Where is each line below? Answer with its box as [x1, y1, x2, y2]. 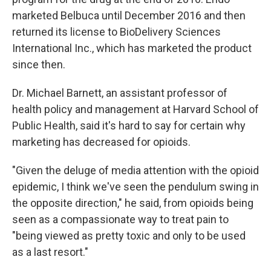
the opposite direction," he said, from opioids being [12, 197, 253, 209]
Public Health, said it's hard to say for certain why [12, 119, 246, 132]
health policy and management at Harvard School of [12, 103, 259, 116]
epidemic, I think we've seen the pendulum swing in [12, 180, 259, 193]
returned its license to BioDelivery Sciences [12, 25, 221, 38]
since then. [12, 58, 65, 71]
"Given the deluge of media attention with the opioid [12, 164, 259, 177]
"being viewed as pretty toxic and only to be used [12, 229, 246, 242]
